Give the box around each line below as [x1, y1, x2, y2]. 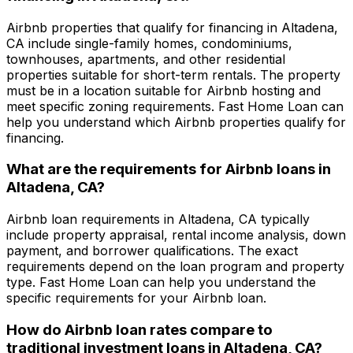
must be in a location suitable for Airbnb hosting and [6, 82, 321, 98]
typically [257, 211, 310, 228]
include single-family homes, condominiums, [24, 35, 292, 51]
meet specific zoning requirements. [6, 98, 218, 114]
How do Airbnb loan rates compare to [6, 320, 273, 339]
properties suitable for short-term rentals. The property [6, 66, 340, 83]
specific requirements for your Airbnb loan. [6, 290, 266, 307]
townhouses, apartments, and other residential [6, 50, 285, 67]
